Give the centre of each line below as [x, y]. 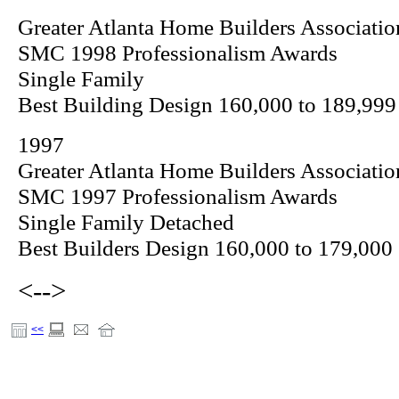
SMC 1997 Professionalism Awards [178, 196]
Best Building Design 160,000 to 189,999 [207, 105]
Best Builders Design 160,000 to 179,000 [205, 248]
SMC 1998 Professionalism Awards [178, 53]
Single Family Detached [126, 222]
